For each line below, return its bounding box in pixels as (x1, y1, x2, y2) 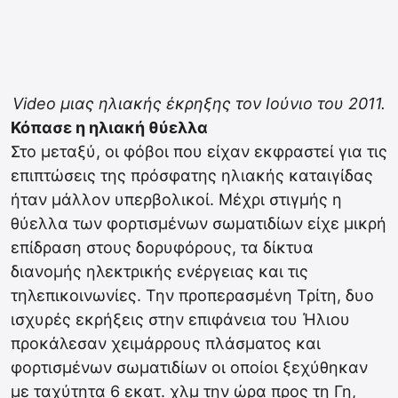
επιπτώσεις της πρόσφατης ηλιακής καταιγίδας (11, 166, 373, 185)
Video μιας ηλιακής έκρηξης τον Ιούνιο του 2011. (12, 94, 386, 113)
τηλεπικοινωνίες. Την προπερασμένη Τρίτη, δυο (11, 286, 374, 305)
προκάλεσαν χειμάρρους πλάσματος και (11, 334, 321, 353)
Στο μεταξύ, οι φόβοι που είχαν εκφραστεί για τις (11, 142, 387, 161)
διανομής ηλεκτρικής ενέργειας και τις (11, 262, 308, 281)
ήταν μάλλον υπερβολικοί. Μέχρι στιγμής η (11, 190, 342, 209)
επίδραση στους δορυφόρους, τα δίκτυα (11, 238, 314, 257)
